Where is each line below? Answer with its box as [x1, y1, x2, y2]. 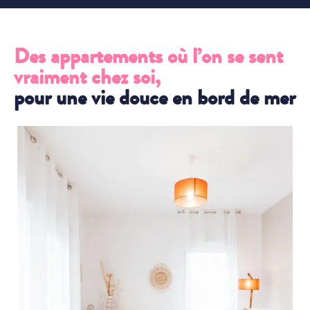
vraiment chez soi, [14, 62, 161, 92]
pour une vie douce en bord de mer [14, 82, 295, 113]
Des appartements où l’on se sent [14, 41, 283, 71]
